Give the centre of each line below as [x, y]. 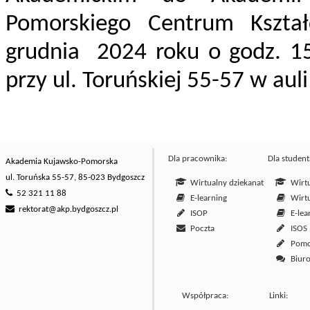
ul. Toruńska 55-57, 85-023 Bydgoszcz [75, 178]
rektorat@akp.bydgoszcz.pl [69, 210]
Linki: [279, 296]
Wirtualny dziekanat [225, 183]
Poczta [201, 229]
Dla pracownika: [198, 159]
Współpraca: [205, 296]
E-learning [207, 199]
